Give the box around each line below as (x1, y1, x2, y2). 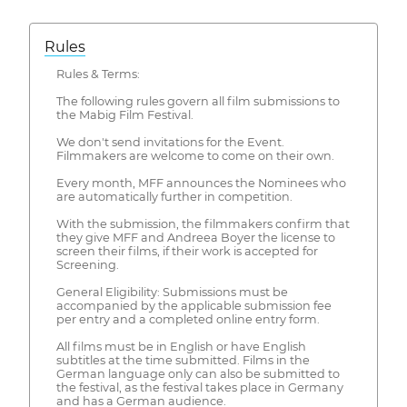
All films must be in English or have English (55, 340, 306, 354)
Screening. (55, 258, 119, 273)
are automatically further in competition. (55, 190, 293, 204)
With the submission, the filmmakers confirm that (55, 217, 350, 232)
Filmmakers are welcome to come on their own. (55, 149, 334, 164)
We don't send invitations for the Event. (55, 135, 284, 150)
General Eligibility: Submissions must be (55, 285, 288, 300)
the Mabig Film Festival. (55, 108, 194, 123)
